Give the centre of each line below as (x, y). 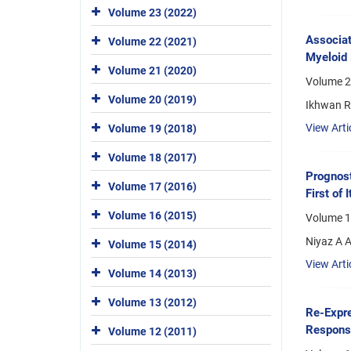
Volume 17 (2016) (152, 186)
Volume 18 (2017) (152, 157)
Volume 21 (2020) (152, 70)
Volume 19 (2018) (152, 128)
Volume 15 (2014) (152, 244)
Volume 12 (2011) (152, 331)
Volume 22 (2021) (152, 41)
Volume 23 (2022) (152, 12)
